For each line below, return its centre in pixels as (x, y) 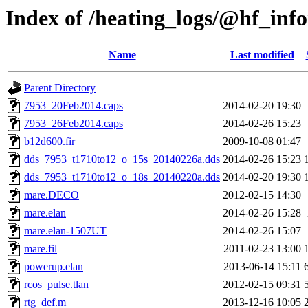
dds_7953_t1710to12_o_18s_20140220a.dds (122, 177)
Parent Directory (60, 88)
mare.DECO (52, 195)
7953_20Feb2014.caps (74, 106)
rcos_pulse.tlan (56, 285)
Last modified (262, 55)
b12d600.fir (49, 142)
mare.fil (41, 249)
